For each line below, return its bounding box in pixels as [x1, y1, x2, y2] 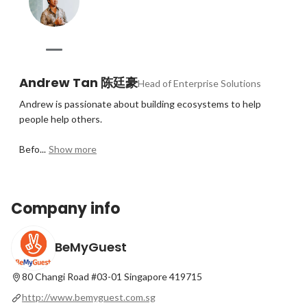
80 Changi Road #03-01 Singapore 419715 [22, 271, 202, 282]
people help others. [19, 113, 102, 125]
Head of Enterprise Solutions [138, 77, 261, 89]
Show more [49, 143, 97, 155]
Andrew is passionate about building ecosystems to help [19, 98, 261, 110]
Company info [11, 198, 120, 219]
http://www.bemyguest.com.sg [22, 291, 156, 303]
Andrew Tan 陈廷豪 [19, 74, 138, 91]
